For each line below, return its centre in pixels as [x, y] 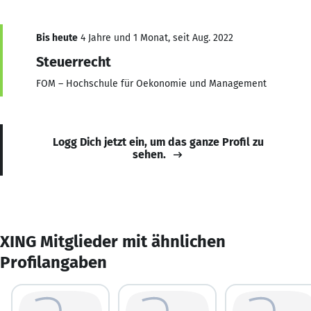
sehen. [149, 154]
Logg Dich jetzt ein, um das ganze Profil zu [158, 142]
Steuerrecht [74, 61]
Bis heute [57, 37]
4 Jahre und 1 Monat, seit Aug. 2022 [155, 37]
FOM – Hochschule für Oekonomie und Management [151, 83]
